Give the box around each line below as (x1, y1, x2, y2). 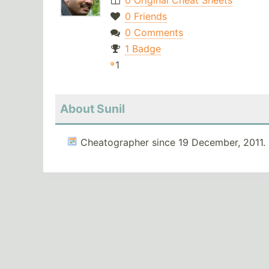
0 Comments (124, 26, 183, 39)
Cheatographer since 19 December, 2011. (80, 136, 265, 149)
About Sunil (60, 101, 125, 116)
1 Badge (124, 43, 161, 55)
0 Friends (124, 10, 167, 23)
